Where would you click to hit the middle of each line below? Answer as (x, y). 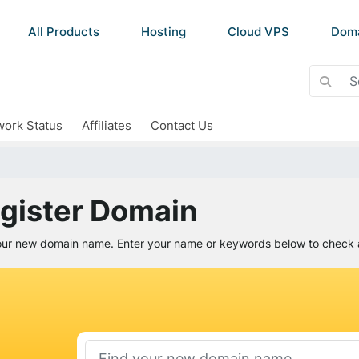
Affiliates (106, 125)
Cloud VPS (258, 32)
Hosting (163, 32)
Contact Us (182, 125)
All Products (64, 32)
